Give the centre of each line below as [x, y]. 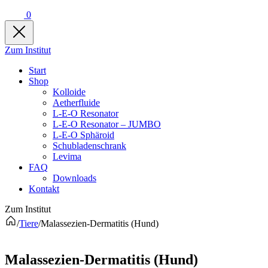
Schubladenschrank [89, 146]
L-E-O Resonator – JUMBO [107, 124]
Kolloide [69, 92]
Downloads [74, 178]
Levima [67, 156]
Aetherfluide [76, 103]
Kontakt [44, 189]
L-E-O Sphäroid [83, 135]
